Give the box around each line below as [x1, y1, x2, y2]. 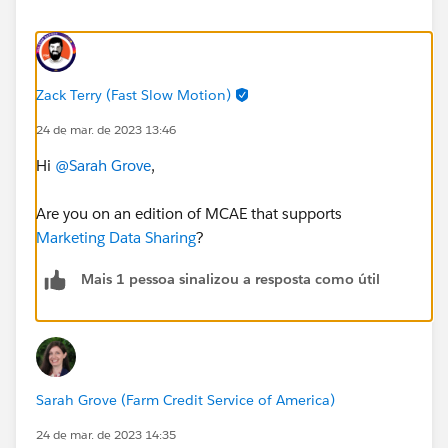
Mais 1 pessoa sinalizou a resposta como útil [81, 270, 380, 289]
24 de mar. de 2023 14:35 [36, 425, 176, 443]
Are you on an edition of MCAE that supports [36, 203, 342, 223]
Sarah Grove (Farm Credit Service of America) [36, 390, 335, 409]
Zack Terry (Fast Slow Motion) [36, 85, 231, 104]
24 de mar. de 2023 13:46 [36, 120, 176, 138]
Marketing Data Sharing [36, 227, 196, 247]
